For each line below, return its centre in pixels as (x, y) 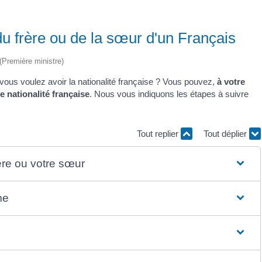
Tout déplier (226, 134)
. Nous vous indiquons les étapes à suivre (169, 94)
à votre (231, 81)
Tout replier (159, 134)
